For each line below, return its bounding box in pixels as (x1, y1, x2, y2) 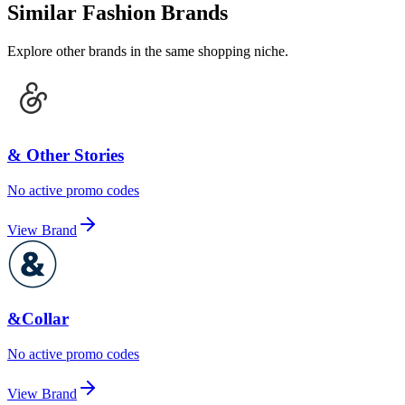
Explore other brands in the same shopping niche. (7, 43, 288, 60)
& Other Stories (7, 146, 124, 165)
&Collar (7, 309, 69, 329)
